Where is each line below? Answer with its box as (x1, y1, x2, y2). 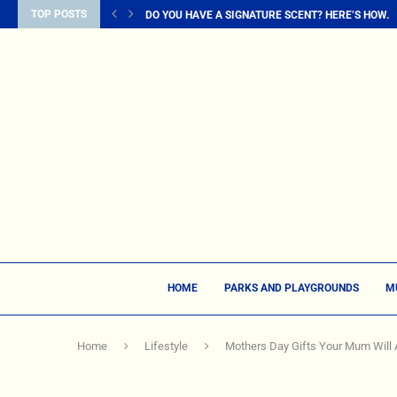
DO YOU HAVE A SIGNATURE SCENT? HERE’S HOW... (145, 9, 394, 21)
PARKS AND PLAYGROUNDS (223, 282, 359, 294)
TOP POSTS (31, 8, 87, 20)
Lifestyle (144, 339, 188, 353)
